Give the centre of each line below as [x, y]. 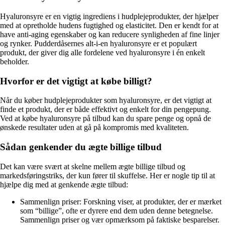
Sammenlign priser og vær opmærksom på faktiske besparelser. [120, 219]
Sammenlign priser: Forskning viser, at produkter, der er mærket [121, 201]
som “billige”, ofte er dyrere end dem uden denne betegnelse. [117, 210]
